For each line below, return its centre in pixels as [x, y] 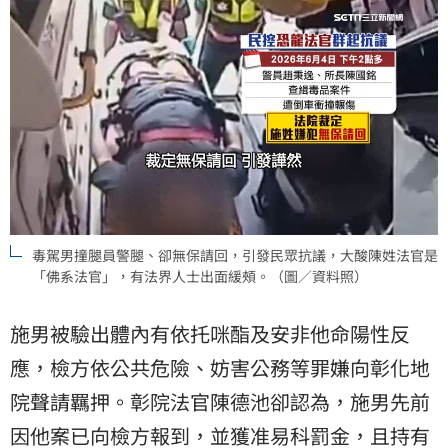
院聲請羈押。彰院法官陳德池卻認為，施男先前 [220, 401]
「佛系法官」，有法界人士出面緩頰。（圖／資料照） [200, 275]
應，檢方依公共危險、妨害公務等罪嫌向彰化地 [220, 367]
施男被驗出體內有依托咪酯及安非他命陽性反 [210, 333]
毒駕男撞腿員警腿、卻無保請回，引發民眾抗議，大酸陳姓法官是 [235, 254]
